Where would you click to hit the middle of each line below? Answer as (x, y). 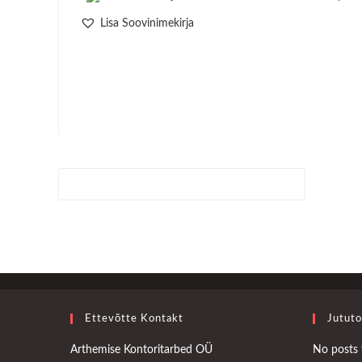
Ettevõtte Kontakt (134, 318)
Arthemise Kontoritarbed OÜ (141, 349)
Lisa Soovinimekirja (147, 23)
